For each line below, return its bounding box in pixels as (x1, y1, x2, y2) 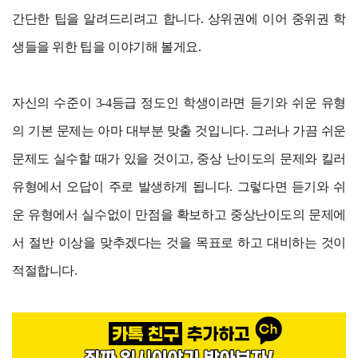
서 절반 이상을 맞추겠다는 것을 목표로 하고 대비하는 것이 (12, 236, 346, 250)
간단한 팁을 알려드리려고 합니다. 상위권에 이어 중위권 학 (12, 12, 346, 26)
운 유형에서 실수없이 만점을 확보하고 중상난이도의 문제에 (12, 208, 346, 222)
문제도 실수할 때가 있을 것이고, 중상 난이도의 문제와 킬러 (12, 152, 346, 166)
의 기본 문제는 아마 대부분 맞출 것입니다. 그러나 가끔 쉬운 (12, 124, 346, 138)
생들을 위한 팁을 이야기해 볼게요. (12, 40, 201, 54)
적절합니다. (12, 264, 78, 278)
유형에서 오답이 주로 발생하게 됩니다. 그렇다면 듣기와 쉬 (12, 180, 346, 194)
